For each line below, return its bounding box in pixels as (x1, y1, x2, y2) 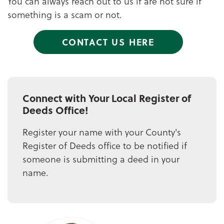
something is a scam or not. (7, 7, 124, 21)
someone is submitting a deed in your (22, 151, 179, 165)
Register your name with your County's (22, 124, 181, 138)
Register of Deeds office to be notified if (22, 138, 187, 152)
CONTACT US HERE (62, 34, 154, 48)
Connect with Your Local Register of (22, 90, 191, 105)
